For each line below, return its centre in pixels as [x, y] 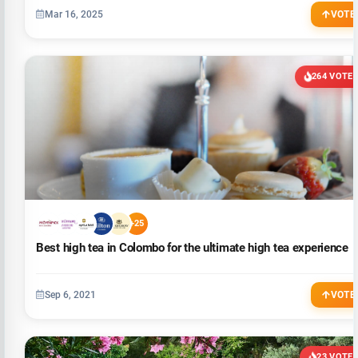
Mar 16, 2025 [74, 14]
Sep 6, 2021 [70, 294]
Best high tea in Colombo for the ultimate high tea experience [192, 247]
